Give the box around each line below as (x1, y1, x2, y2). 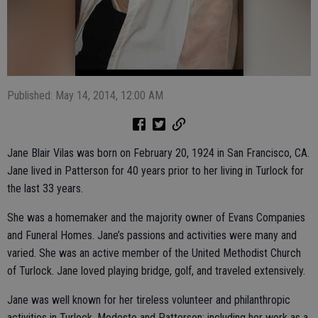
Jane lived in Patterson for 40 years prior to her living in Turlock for (7, 164, 304, 177)
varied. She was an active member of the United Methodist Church (7, 246, 301, 260)
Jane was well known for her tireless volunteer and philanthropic (7, 293, 290, 307)
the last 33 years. (7, 182, 86, 195)
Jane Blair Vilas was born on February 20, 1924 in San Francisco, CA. (7, 146, 309, 160)
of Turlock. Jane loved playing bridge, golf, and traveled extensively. (7, 264, 308, 278)
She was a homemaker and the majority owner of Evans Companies (7, 211, 305, 224)
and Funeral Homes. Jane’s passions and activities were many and (7, 229, 297, 242)
